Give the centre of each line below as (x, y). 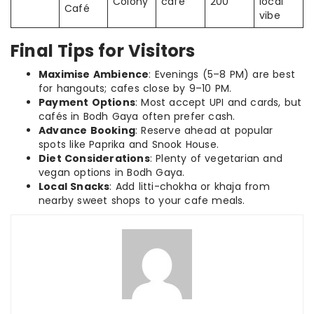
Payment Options (87, 102)
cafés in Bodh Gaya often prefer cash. (137, 116)
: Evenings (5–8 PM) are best (222, 74)
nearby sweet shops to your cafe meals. (142, 200)
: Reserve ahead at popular (204, 130)
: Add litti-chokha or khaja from (190, 186)
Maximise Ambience (94, 74)
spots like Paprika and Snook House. (129, 144)
